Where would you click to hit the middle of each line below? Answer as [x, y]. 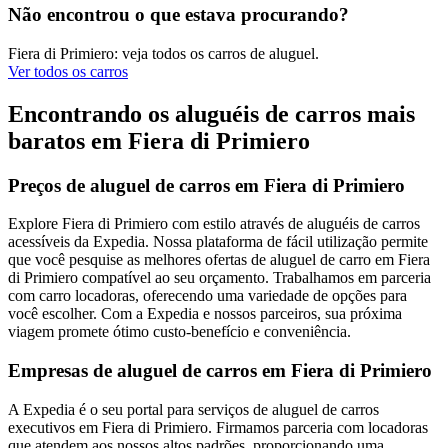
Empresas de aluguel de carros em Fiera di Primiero [220, 371]
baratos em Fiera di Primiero [159, 140]
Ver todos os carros [68, 71]
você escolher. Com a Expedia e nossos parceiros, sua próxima [205, 314]
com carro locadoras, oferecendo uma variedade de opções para [207, 296]
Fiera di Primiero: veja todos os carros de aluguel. [163, 53]
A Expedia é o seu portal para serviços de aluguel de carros [193, 409]
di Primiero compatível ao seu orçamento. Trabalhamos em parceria [219, 278]
